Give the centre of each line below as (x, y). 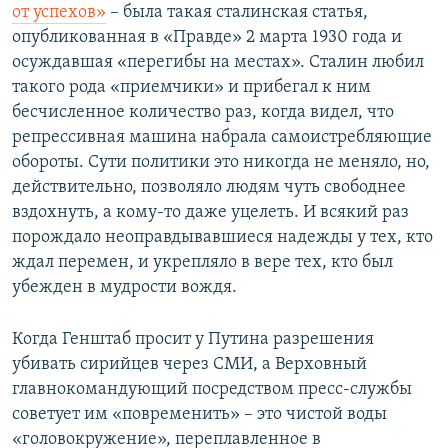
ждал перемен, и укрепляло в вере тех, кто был (202, 263)
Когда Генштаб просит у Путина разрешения (193, 340)
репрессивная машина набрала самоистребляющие (222, 138)
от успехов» (59, 13)
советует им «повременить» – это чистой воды (199, 415)
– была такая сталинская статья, (237, 13)
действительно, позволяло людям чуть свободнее (209, 188)
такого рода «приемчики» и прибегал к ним (191, 88)
